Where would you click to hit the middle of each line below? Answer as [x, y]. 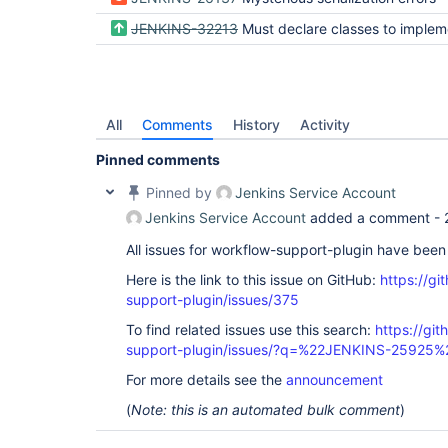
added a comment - [375, 217]
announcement [334, 379]
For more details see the [206, 379]
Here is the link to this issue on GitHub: [253, 279]
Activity [325, 124]
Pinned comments [158, 159]
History [256, 124]
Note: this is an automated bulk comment [265, 409]
